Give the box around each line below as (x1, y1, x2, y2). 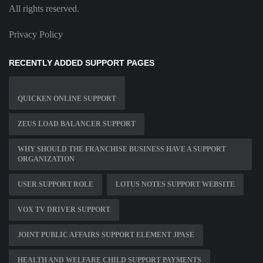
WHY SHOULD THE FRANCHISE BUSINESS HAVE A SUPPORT (18, 145, 226, 154)
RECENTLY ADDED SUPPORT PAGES (9, 58, 154, 68)
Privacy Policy (9, 29, 63, 40)
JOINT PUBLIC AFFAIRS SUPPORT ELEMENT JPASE (18, 231, 194, 240)
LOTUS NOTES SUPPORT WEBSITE (116, 180, 235, 189)
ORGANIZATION (18, 155, 75, 164)
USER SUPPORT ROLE (18, 180, 93, 189)
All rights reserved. (9, 4, 79, 14)
